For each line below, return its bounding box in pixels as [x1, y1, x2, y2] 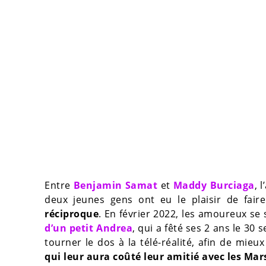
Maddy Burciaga [173, 178, 255, 192]
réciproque [45, 207, 99, 220]
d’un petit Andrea [45, 221, 133, 235]
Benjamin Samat [73, 178, 158, 192]
